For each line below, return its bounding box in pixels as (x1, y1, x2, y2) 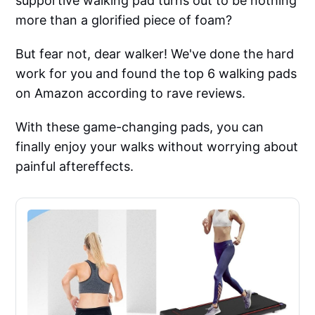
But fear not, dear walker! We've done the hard (15, 46, 295, 62)
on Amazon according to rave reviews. (15, 86, 246, 101)
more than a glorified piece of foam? (15, 13, 233, 28)
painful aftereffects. (15, 159, 134, 174)
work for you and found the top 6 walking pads (15, 66, 297, 82)
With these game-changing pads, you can (15, 120, 264, 135)
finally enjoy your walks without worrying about (15, 139, 299, 155)
